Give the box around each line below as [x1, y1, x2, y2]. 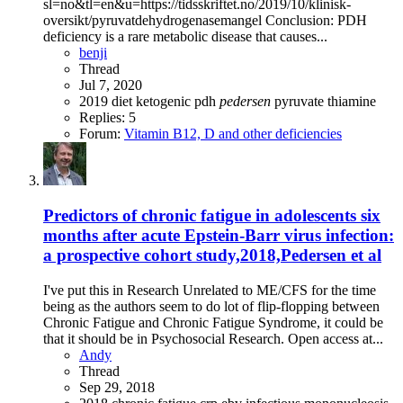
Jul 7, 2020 [79, 77, 142, 94]
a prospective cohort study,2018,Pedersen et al [43, 245, 381, 264]
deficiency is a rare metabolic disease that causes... [43, 29, 327, 45]
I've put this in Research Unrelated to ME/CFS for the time [43, 282, 376, 298]
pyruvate [274, 94, 327, 110]
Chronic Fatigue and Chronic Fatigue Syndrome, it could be [43, 314, 383, 330]
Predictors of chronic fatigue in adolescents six [43, 205, 381, 225]
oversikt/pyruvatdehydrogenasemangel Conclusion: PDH [43, 13, 367, 29]
